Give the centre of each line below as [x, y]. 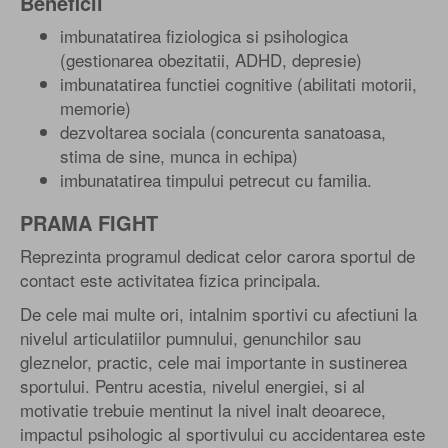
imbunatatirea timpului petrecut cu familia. [216, 179]
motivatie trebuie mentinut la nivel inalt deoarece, [203, 409]
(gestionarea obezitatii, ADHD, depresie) [211, 59]
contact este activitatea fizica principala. [170, 279]
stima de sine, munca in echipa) [179, 155]
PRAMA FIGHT [89, 222]
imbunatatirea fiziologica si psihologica [204, 35]
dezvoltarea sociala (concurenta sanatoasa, [223, 131]
